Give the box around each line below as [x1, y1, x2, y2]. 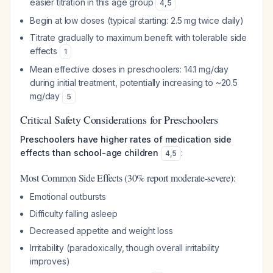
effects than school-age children [20, 147, 158, 158]
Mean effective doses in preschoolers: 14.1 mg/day [30, 64, 229, 74]
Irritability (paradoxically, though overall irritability [30, 243, 220, 253]
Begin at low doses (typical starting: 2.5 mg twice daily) [30, 15, 244, 26]
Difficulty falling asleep [30, 208, 118, 219]
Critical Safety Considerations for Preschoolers [20, 112, 218, 127]
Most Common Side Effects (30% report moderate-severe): [20, 171, 236, 184]
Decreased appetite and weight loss [30, 225, 173, 236]
